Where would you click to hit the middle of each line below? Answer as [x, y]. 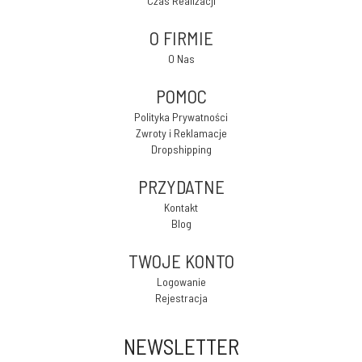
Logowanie [181, 282]
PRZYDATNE [181, 187]
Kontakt [181, 207]
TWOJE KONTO [181, 261]
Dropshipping [181, 149]
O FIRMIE [181, 38]
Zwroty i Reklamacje [181, 133]
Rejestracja [181, 298]
